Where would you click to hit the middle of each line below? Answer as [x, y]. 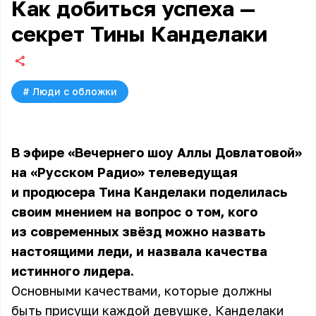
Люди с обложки [75, 91]
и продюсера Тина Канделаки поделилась [149, 192]
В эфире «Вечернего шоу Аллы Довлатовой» [157, 152]
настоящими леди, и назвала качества [139, 251]
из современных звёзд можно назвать [138, 231]
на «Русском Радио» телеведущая [124, 172]
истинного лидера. [73, 271]
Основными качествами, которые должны [142, 291]
